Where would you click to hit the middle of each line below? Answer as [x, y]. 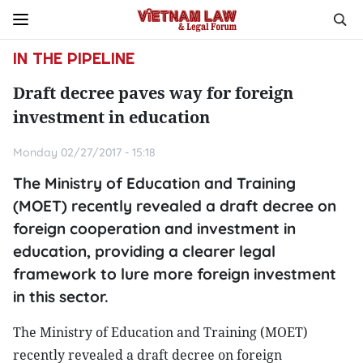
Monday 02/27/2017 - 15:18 [84, 152]
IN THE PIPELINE [74, 58]
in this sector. [61, 297]
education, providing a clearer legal [144, 251]
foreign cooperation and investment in [154, 228]
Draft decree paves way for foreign [153, 93]
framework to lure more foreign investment [175, 274]
